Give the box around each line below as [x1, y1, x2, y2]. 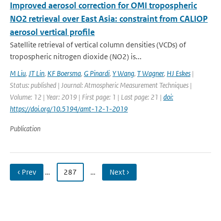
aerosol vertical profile [10, 27, 95, 37]
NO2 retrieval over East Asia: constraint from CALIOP [10, 13, 208, 24]
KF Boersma [47, 69, 81, 78]
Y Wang [112, 69, 134, 78]
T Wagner [137, 69, 164, 78]
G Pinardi [84, 69, 110, 78]
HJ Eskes [167, 69, 190, 78]
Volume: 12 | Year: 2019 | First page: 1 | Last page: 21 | [10, 92, 163, 102]
